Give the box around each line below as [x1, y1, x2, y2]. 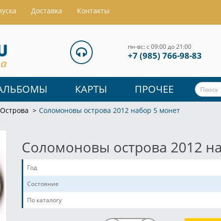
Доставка [31, 6, 62, 15]
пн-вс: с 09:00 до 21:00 [128, 42, 191, 51]
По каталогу [27, 196, 62, 205]
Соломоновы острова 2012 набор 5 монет [39, 106, 180, 115]
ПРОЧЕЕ [135, 82, 174, 96]
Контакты [77, 6, 110, 15]
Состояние [27, 180, 59, 188]
